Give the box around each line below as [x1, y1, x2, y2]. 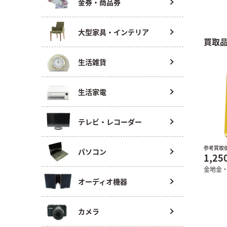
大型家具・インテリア [78, 27, 149, 37]
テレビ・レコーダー [78, 117, 142, 127]
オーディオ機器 [78, 176, 127, 186]
